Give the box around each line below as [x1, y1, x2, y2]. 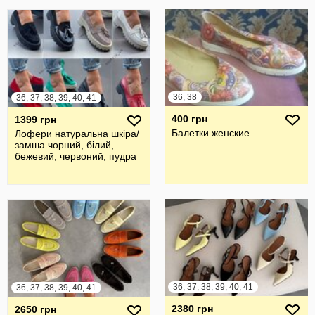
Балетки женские [172, 127, 250, 139]
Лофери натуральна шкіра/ [15, 128, 139, 139]
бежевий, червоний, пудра [15, 150, 136, 162]
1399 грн [15, 114, 56, 125]
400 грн [172, 113, 207, 124]
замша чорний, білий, [15, 139, 114, 150]
